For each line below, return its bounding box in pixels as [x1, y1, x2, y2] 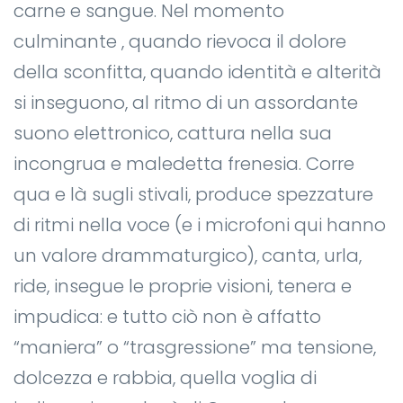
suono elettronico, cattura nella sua [13, 120, 332, 146]
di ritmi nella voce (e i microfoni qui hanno [13, 211, 386, 237]
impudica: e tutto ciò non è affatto [13, 303, 321, 329]
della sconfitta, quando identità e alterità [13, 58, 381, 85]
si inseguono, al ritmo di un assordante [13, 89, 358, 115]
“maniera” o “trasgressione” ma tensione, [13, 334, 376, 360]
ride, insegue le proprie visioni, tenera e [13, 273, 352, 299]
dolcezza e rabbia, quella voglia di [13, 364, 317, 390]
